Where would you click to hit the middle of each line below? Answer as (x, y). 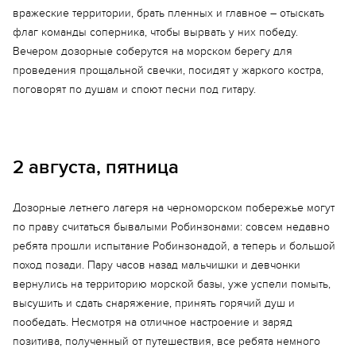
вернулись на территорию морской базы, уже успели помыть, (172, 284)
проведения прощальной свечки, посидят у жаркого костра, (168, 70)
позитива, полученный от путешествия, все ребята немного (166, 341)
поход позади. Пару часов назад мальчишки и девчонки (157, 265)
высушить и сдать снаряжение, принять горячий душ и (154, 303)
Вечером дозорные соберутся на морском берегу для (153, 51)
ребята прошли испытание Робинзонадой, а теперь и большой (174, 246)
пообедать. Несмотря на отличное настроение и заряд (153, 322)
